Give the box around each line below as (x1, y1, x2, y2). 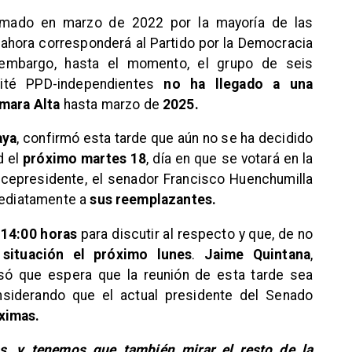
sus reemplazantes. (90, 192, 217, 208)
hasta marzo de (60, 97, 163, 113)
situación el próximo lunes (2, 246, 192, 262)
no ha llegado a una (163, 76, 313, 93)
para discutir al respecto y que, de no (77, 225, 313, 242)
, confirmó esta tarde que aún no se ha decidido (16, 130, 313, 147)
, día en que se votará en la (146, 151, 313, 167)
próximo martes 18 (23, 151, 147, 167)
